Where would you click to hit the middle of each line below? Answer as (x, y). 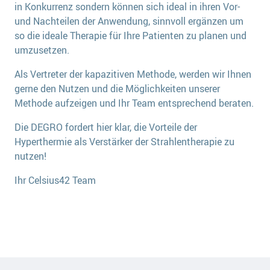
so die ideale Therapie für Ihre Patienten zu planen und (130, 36)
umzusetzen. (42, 50)
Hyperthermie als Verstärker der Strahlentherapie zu (124, 142)
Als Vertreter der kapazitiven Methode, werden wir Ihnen (133, 74)
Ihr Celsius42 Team (55, 181)
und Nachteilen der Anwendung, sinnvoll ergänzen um (129, 21)
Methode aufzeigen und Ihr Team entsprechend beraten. (134, 103)
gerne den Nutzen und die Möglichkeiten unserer (117, 89)
